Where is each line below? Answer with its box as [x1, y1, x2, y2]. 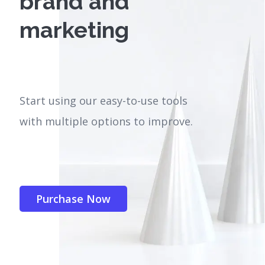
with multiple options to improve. [20, 114, 193, 129]
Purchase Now [36, 192, 111, 206]
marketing [20, 17, 130, 44]
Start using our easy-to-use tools [20, 93, 188, 108]
